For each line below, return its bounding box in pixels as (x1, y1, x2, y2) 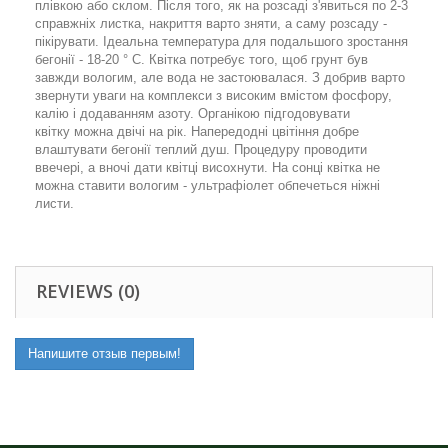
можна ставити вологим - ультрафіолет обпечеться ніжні (35, 178, 380, 194)
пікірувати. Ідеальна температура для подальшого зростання (35, 34, 408, 50)
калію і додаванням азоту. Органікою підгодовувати (35, 106, 350, 122)
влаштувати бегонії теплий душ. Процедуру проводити (35, 142, 367, 158)
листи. (35, 196, 74, 212)
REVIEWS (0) (36, 279, 140, 304)
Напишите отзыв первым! (28, 346, 181, 362)
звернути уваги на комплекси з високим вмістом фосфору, (35, 88, 392, 104)
